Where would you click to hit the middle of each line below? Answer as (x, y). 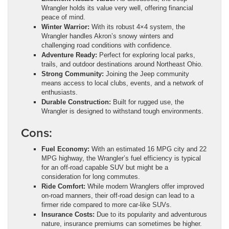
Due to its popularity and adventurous (151, 215)
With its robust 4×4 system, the (137, 27)
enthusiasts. (60, 93)
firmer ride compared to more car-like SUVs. (107, 205)
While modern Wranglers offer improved (145, 187)
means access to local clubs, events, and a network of (122, 83)
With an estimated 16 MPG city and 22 (148, 149)
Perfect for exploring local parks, (146, 55)
